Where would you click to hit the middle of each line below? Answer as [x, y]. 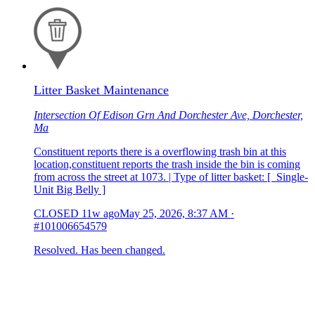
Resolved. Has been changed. [99, 250]
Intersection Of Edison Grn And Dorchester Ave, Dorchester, [168, 115]
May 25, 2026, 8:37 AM [174, 214]
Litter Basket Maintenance [101, 90]
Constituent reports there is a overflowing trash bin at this [160, 152]
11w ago [101, 214]
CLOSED [56, 214]
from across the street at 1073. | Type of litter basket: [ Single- [171, 177]
